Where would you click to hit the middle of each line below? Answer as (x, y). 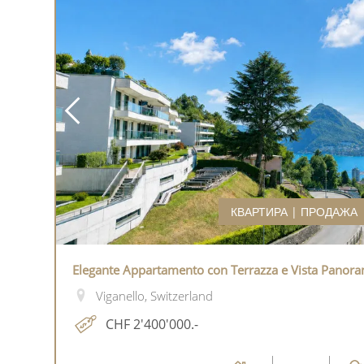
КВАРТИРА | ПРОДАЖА (295, 211)
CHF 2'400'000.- (152, 324)
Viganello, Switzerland (154, 295)
